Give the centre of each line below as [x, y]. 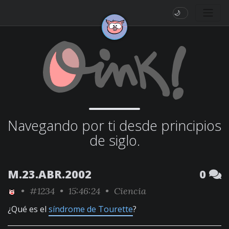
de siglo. [114, 140]
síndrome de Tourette [91, 209]
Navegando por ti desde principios [114, 125]
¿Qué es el [28, 209]
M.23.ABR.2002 [50, 174]
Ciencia [130, 191]
